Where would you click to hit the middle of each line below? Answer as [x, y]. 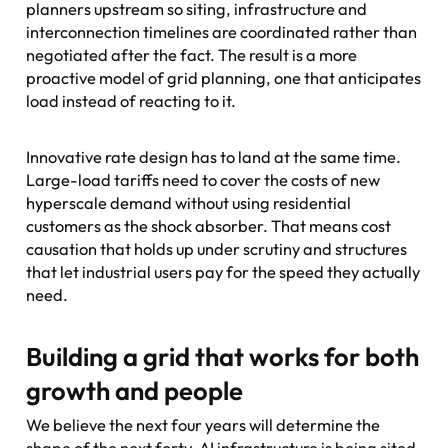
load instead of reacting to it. [131, 100]
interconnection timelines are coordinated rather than [222, 31]
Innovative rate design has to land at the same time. [214, 156]
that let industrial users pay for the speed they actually [223, 271]
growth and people [135, 390]
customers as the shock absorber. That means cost [209, 225]
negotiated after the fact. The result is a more [192, 54]
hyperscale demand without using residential [189, 202]
